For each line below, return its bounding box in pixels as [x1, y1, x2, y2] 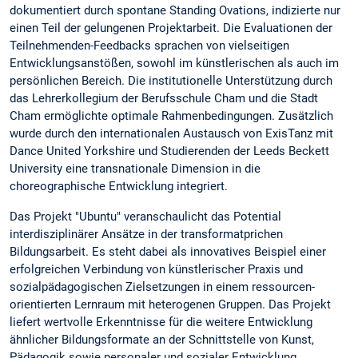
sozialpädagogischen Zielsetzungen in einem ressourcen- [10, 279, 315, 294]
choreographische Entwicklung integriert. [10, 179, 228, 194]
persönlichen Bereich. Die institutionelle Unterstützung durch [10, 74, 332, 89]
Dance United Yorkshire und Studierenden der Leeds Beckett [10, 144, 329, 159]
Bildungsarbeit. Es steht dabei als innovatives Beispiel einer [10, 244, 326, 259]
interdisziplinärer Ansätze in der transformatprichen [10, 226, 283, 241]
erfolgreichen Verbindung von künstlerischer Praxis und [10, 261, 303, 276]
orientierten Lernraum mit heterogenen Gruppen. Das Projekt [10, 296, 331, 312]
